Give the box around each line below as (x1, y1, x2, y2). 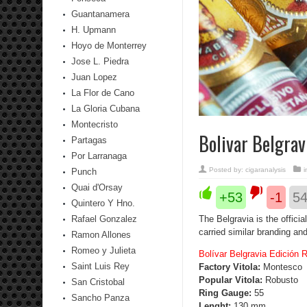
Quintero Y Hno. (71, 198, 135, 208)
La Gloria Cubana (71, 103, 140, 114)
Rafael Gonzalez (71, 214, 137, 224)
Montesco (260, 262, 302, 272)
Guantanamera (71, 9, 130, 19)
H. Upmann (71, 25, 116, 35)
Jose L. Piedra (71, 56, 129, 66)
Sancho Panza (71, 293, 130, 303)
